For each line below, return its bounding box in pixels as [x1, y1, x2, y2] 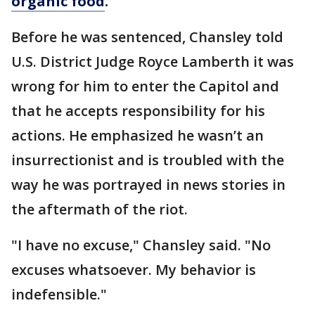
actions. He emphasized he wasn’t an [11, 126, 264, 145]
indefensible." [11, 285, 107, 304]
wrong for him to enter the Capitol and [11, 77, 279, 96]
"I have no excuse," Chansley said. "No [11, 236, 271, 255]
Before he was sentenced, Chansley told [11, 27, 283, 46]
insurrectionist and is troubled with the [11, 150, 284, 169]
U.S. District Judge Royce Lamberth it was [11, 52, 294, 71]
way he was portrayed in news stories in [11, 175, 285, 194]
